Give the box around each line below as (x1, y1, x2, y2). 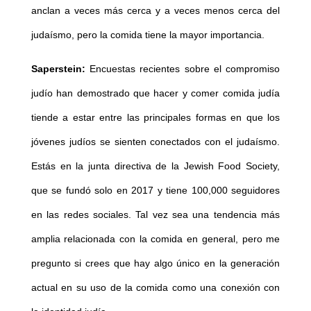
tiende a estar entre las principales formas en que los (31, 111, 280, 123)
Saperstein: (31, 62, 85, 74)
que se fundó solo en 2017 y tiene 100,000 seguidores (31, 184, 280, 196)
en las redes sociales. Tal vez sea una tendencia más (31, 208, 280, 220)
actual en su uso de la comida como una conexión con (31, 281, 280, 293)
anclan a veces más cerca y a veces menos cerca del (31, 4, 280, 16)
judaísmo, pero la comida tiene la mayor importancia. (31, 28, 264, 40)
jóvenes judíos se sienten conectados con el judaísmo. (31, 135, 280, 147)
